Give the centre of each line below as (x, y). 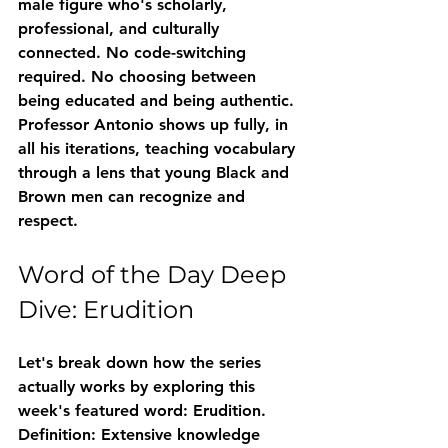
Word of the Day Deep (155, 275)
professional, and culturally (121, 29)
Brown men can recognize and (134, 197)
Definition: (57, 435)
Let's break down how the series (142, 363)
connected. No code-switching (134, 53)
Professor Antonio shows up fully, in (155, 125)
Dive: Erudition (106, 310)
